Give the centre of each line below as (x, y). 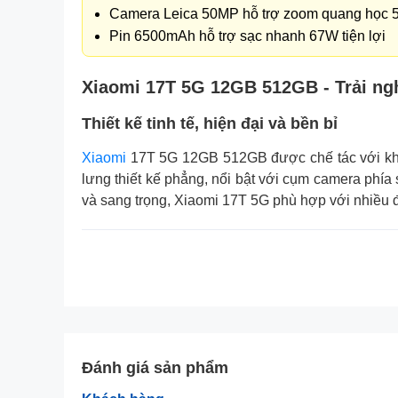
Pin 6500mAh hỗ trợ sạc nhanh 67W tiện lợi (247, 36)
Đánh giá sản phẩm (155, 368)
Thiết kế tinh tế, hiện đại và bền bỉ (210, 123)
